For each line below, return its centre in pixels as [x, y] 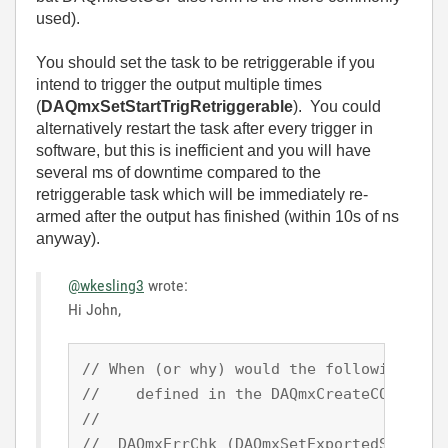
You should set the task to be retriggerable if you [205, 62]
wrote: [166, 285]
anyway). [68, 238]
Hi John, [94, 309]
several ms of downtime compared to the [178, 172]
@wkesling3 [106, 285]
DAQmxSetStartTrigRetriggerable [167, 106]
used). [58, 18]
